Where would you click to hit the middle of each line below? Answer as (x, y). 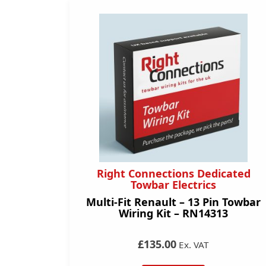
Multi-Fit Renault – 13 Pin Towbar (173, 202)
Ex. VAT (193, 245)
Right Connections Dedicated (173, 173)
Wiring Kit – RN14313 (173, 213)
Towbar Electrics (173, 185)
